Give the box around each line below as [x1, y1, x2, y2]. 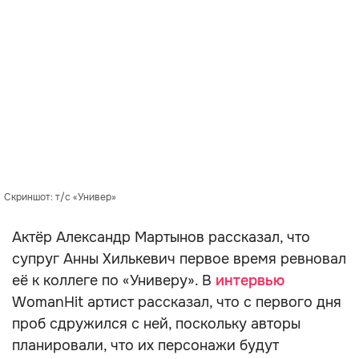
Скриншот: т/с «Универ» [4, 191, 116, 204]
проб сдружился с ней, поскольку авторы [12, 315, 301, 333]
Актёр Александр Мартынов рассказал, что [12, 228, 310, 246]
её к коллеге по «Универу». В [12, 272, 216, 289]
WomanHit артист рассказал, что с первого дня [12, 293, 341, 311]
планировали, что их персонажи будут [12, 337, 279, 354]
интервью [216, 272, 284, 289]
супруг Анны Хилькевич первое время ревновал [12, 250, 346, 268]
